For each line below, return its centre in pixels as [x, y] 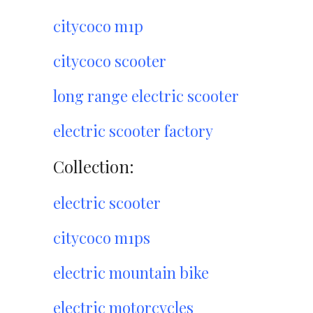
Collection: [94, 166]
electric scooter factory [133, 131]
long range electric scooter [146, 96]
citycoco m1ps [102, 238]
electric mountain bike [131, 272]
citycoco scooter [110, 61]
